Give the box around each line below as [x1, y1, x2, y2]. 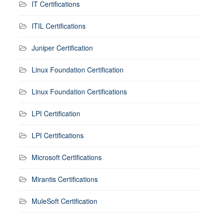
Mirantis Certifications [32, 174, 98, 184]
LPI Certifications [32, 130, 84, 140]
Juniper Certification [32, 42, 93, 53]
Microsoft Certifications [32, 152, 102, 162]
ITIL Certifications [32, 20, 86, 31]
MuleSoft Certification [32, 196, 97, 206]
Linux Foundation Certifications [32, 86, 127, 96]
